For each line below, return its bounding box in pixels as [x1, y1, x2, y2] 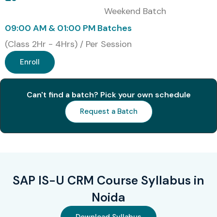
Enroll [20, 57, 40, 67]
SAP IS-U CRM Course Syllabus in [13, 172, 204, 189]
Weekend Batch [104, 5, 167, 17]
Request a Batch [79, 107, 138, 117]
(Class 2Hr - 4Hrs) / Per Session [5, 38, 132, 50]
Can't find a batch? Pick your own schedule [26, 90, 191, 100]
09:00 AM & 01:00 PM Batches [5, 22, 132, 34]
